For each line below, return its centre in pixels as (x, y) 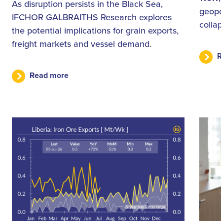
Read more (49, 75)
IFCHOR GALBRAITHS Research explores (92, 17)
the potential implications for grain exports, (95, 30)
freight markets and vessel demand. (82, 43)
